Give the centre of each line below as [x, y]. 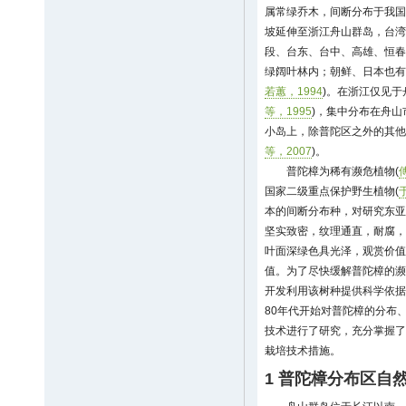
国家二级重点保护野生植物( [332, 191]
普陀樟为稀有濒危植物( [343, 171]
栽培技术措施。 [303, 351]
